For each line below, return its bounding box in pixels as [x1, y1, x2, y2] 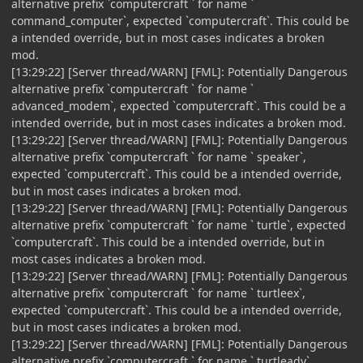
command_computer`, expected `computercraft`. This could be [11, 12, 349, 28]
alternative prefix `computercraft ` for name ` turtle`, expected [11, 216, 346, 233]
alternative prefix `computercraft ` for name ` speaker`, [11, 148, 306, 164]
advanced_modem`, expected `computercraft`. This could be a [11, 97, 346, 113]
